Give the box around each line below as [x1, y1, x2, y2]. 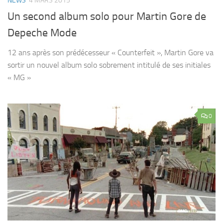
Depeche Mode [7, 26, 77, 39]
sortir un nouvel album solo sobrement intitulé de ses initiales [7, 60, 211, 70]
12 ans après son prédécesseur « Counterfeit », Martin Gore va [7, 47, 214, 57]
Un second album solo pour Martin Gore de [7, 9, 206, 23]
